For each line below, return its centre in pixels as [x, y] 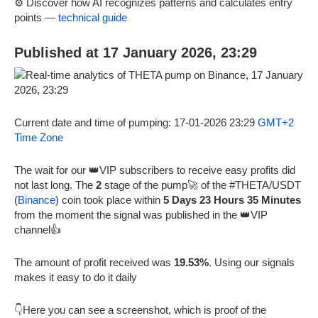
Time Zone [39, 137]
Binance [37, 199]
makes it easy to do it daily [76, 277]
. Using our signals [252, 262]
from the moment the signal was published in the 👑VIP [141, 214]
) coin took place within [109, 199]
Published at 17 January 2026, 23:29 [136, 53]
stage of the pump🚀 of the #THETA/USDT [201, 185]
